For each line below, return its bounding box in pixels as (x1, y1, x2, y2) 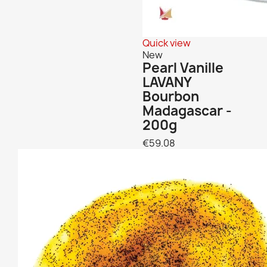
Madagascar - (142, 101, 232, 120)
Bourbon (142, 87, 199, 105)
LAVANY (142, 73, 191, 91)
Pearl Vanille (142, 58, 223, 77)
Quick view (142, 36, 191, 49)
